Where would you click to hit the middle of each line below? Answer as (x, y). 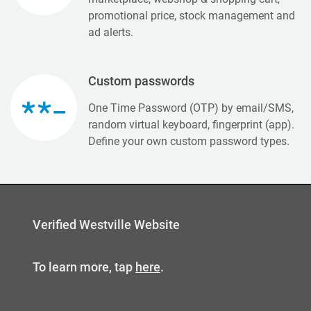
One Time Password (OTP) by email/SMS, (191, 108)
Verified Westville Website (106, 225)
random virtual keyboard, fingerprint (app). (191, 124)
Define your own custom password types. (189, 141)
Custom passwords (141, 81)
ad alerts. (111, 32)
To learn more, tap (84, 267)
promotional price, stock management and (192, 15)
